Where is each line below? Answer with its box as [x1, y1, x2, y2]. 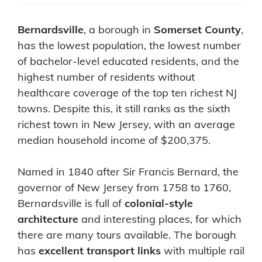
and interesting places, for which [78, 212, 242, 226]
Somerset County [154, 22, 241, 36]
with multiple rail [161, 243, 244, 257]
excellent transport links [39, 243, 161, 257]
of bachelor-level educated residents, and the [18, 54, 239, 68]
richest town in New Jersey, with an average [18, 117, 235, 131]
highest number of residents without [18, 70, 195, 84]
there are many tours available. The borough [18, 227, 236, 242]
